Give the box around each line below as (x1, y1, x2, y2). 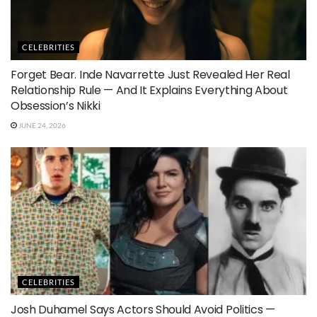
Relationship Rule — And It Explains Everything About (11, 81, 288, 98)
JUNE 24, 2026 (16, 120, 66, 129)
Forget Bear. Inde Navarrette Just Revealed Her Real (11, 66, 290, 83)
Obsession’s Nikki (11, 97, 100, 114)
